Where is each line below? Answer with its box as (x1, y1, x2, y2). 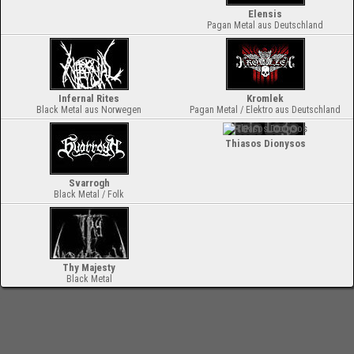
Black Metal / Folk (54, 189, 124, 200)
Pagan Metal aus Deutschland (207, 20, 323, 31)
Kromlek (247, 92, 284, 104)
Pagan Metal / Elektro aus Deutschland (190, 104, 341, 115)
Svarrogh (68, 177, 110, 189)
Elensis (248, 8, 282, 20)
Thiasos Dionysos (224, 137, 306, 149)
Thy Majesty (62, 262, 115, 273)
